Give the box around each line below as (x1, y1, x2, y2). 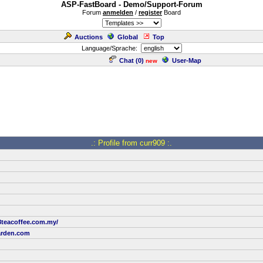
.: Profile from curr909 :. (91, 139, 172, 147)
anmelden (103, 9, 133, 16)
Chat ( (119, 57, 138, 64)
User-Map (172, 57, 201, 64)
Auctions (75, 33, 103, 41)
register (139, 9, 162, 16)
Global (117, 33, 138, 41)
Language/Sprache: (81, 45, 141, 52)
